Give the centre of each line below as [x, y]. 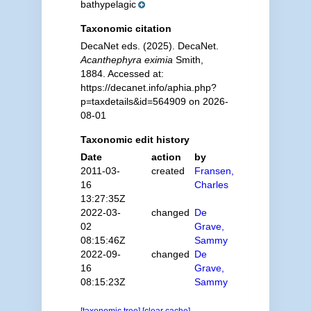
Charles [212, 185]
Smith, [188, 60]
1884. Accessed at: [122, 74]
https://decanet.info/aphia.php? [148, 87]
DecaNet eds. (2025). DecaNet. [149, 46]
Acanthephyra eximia [126, 60]
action [167, 157]
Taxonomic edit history [135, 140]
